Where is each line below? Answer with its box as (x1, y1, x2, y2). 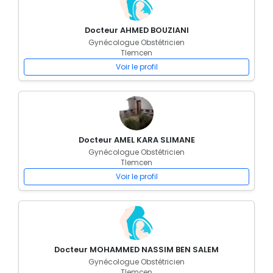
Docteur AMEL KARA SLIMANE (78, 135, 195, 145)
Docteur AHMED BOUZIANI (84, 25, 189, 35)
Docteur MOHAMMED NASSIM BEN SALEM (54, 244, 219, 255)
